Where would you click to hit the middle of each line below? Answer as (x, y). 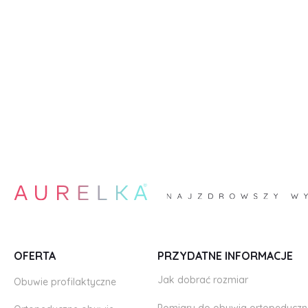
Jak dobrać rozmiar (203, 280)
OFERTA (35, 256)
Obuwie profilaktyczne (65, 282)
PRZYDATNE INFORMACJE (225, 256)
